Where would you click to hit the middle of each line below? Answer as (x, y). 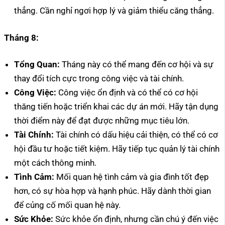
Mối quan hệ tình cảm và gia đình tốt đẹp (132, 177)
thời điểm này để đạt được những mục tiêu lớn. (102, 121)
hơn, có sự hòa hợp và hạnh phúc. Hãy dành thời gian (113, 191)
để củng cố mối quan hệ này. (67, 205)
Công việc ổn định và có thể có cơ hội (127, 93)
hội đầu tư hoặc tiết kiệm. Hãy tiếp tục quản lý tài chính (117, 149)
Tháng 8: (21, 37)
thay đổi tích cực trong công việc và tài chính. (99, 79)
